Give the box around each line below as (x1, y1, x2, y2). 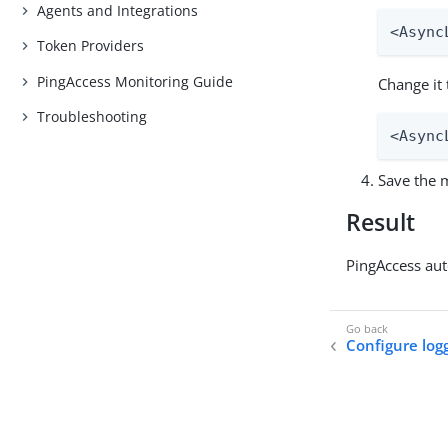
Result (346, 207, 416, 239)
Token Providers (37, 36, 145, 56)
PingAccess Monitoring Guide (37, 71, 234, 91)
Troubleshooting (37, 107, 148, 127)
